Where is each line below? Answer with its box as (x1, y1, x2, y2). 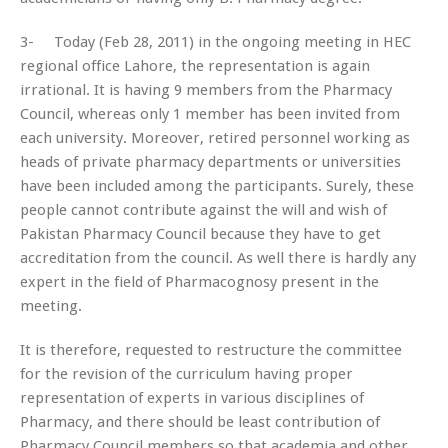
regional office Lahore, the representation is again (20, 56, 370, 75)
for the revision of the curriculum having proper (20, 364, 353, 383)
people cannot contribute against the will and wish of (20, 200, 387, 219)
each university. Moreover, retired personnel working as (20, 128, 410, 147)
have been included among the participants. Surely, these (20, 176, 414, 195)
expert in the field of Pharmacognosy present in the (20, 272, 379, 291)
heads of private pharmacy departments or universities (20, 152, 401, 171)
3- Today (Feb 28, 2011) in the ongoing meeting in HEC (20, 32, 411, 51)
